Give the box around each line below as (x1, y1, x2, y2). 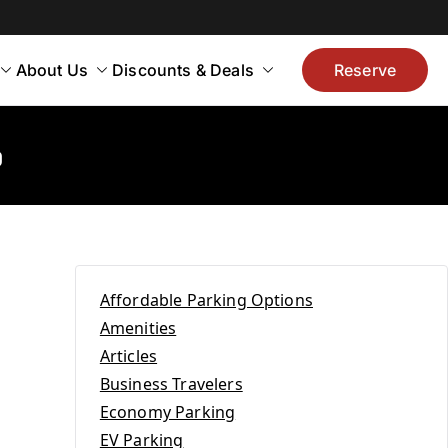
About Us (15, 60, 89, 80)
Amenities (99, 317, 177, 339)
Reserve (333, 60, 396, 80)
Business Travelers (99, 373, 243, 395)
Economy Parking (99, 401, 236, 423)
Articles (99, 345, 158, 367)
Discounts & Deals (112, 60, 254, 80)
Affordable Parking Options (99, 289, 313, 311)
